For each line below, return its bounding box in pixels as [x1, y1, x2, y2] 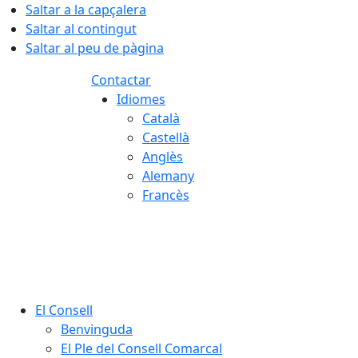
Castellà [142, 129, 189, 146]
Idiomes [117, 90, 165, 108]
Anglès [142, 148, 183, 165]
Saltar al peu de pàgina [26, 39, 164, 57]
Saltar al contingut [26, 20, 137, 38]
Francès [142, 186, 189, 204]
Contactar [91, 71, 151, 89]
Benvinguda [61, 320, 133, 338]
